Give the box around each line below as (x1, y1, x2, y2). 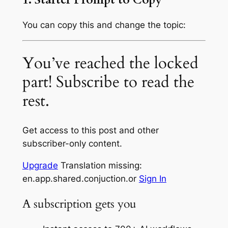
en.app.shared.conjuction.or (22, 173, 139, 184)
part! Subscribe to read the (22, 71, 194, 93)
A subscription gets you (22, 196, 136, 212)
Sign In (138, 173, 166, 184)
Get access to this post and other (22, 125, 159, 136)
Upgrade (22, 160, 58, 170)
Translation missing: (58, 160, 142, 170)
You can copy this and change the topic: (22, 19, 186, 30)
